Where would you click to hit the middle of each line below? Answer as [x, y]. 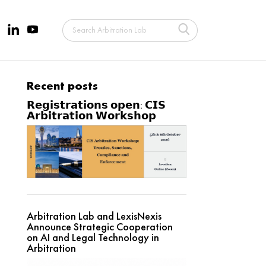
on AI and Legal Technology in [93, 237]
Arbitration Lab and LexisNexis [94, 216]
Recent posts [62, 86]
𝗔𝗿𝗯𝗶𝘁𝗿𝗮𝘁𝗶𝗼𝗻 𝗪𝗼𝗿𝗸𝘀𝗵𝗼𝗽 [91, 115]
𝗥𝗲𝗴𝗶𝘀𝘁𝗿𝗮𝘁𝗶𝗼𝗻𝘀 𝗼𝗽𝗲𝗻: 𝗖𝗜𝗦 [96, 104]
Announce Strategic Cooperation [99, 227]
